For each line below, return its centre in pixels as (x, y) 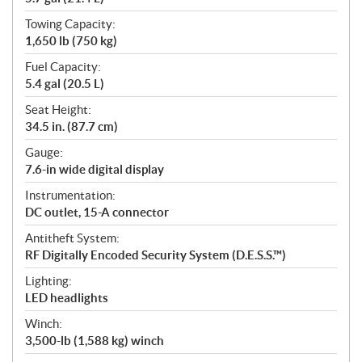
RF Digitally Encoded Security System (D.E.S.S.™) (156, 255)
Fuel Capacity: (63, 67)
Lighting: (48, 281)
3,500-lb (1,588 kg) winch (95, 341)
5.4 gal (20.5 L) (65, 84)
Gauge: (44, 153)
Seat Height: (58, 110)
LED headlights (67, 298)
